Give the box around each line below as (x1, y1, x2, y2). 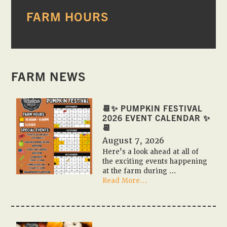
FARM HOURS (26, 8, 109, 24)
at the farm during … (102, 166, 177, 175)
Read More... (102, 176, 148, 185)
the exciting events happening (102, 157, 208, 166)
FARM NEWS (11, 68, 86, 84)
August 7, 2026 (102, 135, 165, 146)
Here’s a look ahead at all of (102, 147, 199, 156)
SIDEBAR (11, 9, 72, 26)
